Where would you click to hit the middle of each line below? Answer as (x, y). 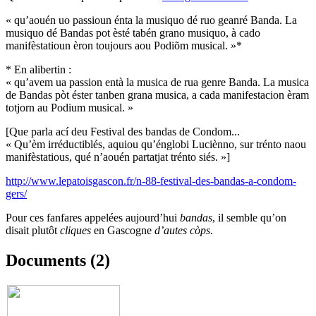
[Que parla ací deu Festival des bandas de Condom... (123, 131)
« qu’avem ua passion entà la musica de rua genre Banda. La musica (157, 82)
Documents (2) (58, 260)
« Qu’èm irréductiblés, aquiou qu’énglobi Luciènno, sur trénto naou (156, 144)
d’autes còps (182, 230)
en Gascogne (123, 230)
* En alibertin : (38, 69)
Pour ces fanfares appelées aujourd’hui (93, 217)
